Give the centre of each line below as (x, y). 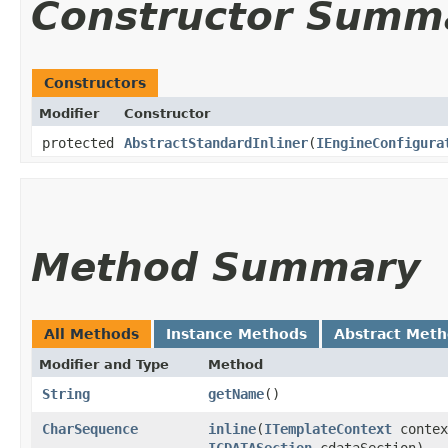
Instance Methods (236, 333)
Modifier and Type (104, 364)
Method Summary (225, 267)
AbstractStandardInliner (216, 142)
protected (78, 142)
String (66, 393)
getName (236, 393)
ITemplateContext (328, 428)
